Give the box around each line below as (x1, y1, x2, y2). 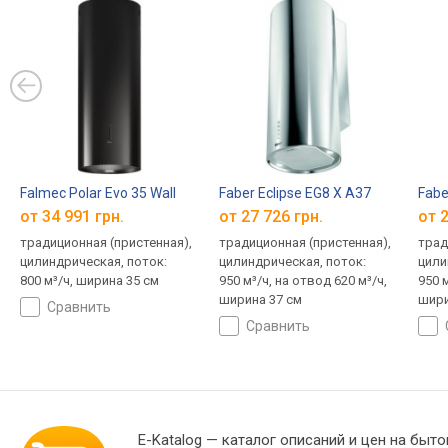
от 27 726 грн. (218, 206, 323, 226)
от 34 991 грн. (20, 206, 124, 226)
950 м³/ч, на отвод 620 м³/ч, (218, 272, 387, 288)
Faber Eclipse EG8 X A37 (218, 185, 371, 202)
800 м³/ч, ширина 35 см (20, 272, 159, 288)
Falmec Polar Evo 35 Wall (20, 185, 176, 202)
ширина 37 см (218, 291, 302, 307)
